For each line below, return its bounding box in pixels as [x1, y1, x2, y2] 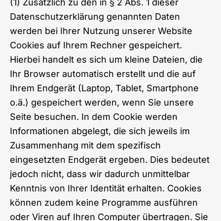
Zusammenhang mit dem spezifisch [10, 140, 161, 150]
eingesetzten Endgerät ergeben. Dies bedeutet [10, 154, 210, 165]
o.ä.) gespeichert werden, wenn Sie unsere [10, 97, 194, 108]
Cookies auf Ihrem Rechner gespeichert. [10, 39, 182, 50]
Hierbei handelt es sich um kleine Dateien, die [10, 54, 203, 65]
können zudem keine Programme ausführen [10, 197, 198, 208]
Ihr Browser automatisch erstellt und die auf [10, 68, 196, 79]
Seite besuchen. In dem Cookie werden [10, 111, 178, 122]
